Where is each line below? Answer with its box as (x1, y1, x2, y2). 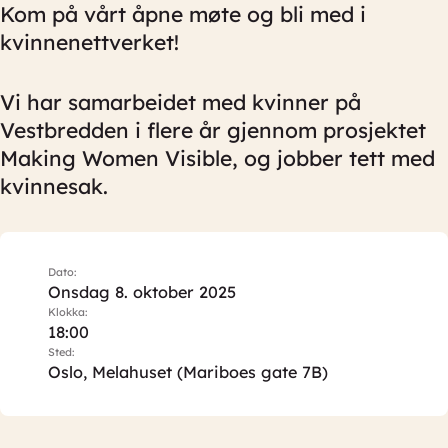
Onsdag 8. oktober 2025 (48, 282, 236, 302)
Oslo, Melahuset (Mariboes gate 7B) (48, 362, 328, 382)
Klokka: (48, 305, 88, 319)
